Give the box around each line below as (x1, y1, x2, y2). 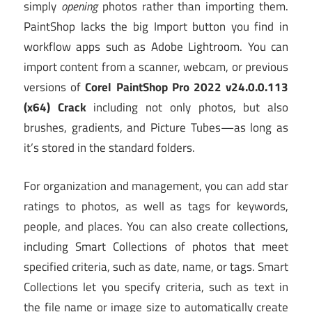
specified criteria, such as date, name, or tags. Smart (24, 257, 288, 276)
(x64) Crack (24, 98, 94, 117)
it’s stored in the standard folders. (24, 139, 195, 157)
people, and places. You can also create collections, (24, 217, 288, 235)
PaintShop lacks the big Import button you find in (24, 17, 288, 36)
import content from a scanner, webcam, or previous (24, 58, 288, 77)
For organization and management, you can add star (24, 176, 288, 195)
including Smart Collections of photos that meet (24, 237, 288, 256)
